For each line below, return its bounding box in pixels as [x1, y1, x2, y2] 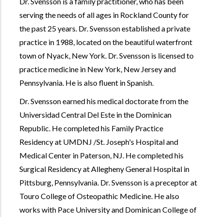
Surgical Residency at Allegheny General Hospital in [19, 164, 189, 174]
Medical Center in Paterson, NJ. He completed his [19, 151, 184, 160]
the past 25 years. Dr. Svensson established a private [19, 24, 190, 33]
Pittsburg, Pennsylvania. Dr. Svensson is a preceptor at [19, 178, 197, 187]
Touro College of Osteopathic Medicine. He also [19, 191, 179, 201]
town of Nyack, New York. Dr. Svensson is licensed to [19, 51, 194, 61]
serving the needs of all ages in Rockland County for [19, 10, 189, 20]
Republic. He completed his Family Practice [19, 124, 163, 133]
